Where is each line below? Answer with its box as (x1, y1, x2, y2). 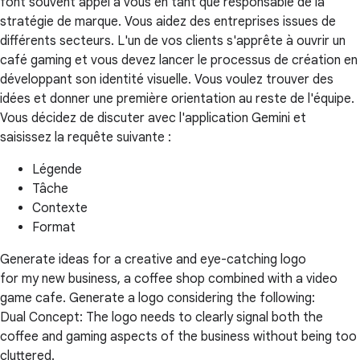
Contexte (32, 200, 88, 217)
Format (32, 219, 76, 236)
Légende (32, 162, 82, 178)
